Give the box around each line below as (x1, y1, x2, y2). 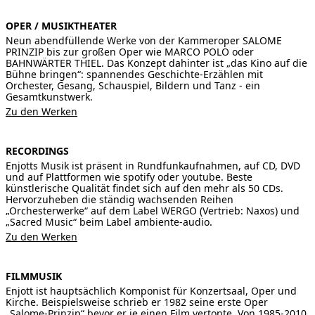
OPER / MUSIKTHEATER (6, 18, 117, 32)
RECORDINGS (6, 143, 69, 157)
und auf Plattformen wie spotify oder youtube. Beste (6, 169, 252, 184)
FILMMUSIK (6, 269, 62, 283)
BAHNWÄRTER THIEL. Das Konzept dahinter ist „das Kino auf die (6, 56, 307, 70)
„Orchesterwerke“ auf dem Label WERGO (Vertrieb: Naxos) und (6, 203, 300, 217)
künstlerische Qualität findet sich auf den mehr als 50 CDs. (6, 181, 283, 195)
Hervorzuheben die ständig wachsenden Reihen (6, 192, 233, 206)
